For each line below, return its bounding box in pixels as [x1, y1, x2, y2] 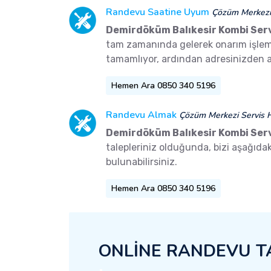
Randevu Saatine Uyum [106, 5, 209, 19]
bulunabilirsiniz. [106, 156, 177, 168]
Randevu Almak [106, 108, 177, 122]
